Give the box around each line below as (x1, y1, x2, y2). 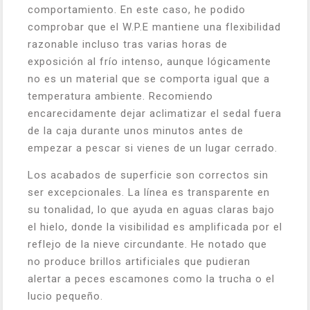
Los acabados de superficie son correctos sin (28, 169, 268, 181)
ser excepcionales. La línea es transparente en (28, 186, 270, 199)
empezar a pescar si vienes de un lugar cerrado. (28, 142, 277, 154)
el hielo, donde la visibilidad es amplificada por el (28, 221, 282, 233)
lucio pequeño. (28, 290, 103, 302)
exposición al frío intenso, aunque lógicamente (28, 55, 271, 68)
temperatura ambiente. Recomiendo (28, 90, 213, 102)
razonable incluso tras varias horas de (28, 38, 228, 51)
